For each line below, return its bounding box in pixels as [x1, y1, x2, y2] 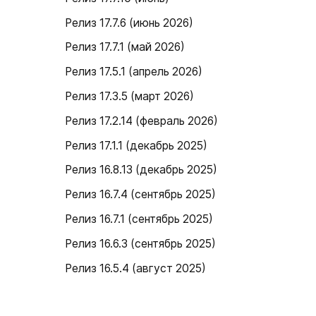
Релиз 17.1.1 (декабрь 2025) [65, 138, 208, 152]
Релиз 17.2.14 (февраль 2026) [65, 114, 219, 128]
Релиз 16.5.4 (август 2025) [65, 261, 207, 275]
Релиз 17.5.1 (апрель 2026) [65, 65, 203, 79]
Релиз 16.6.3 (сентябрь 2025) [65, 236, 217, 250]
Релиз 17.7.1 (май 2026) [65, 40, 186, 54]
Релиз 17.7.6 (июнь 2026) [65, 16, 194, 30]
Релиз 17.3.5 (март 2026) [65, 89, 195, 103]
